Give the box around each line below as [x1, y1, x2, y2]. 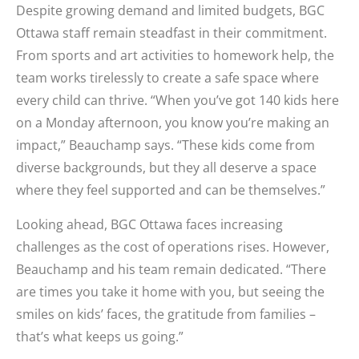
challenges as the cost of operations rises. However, [16, 237, 329, 256]
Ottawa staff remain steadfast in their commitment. [16, 24, 327, 42]
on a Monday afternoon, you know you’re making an [16, 114, 329, 132]
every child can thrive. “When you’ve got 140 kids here [16, 91, 339, 110]
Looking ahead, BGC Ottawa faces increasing [16, 215, 283, 233]
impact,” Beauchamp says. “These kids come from [16, 136, 315, 155]
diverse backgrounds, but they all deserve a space [16, 159, 317, 177]
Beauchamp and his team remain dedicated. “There [16, 260, 326, 278]
